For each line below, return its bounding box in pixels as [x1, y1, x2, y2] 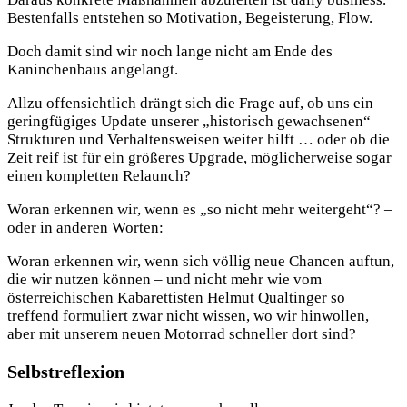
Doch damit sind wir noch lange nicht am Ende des [7, 42, 333, 60]
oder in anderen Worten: [7, 218, 164, 236]
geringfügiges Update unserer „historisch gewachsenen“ [7, 112, 371, 130]
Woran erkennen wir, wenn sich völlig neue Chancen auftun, [7, 252, 394, 270]
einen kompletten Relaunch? [7, 166, 191, 184]
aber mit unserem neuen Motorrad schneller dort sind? [7, 324, 356, 342]
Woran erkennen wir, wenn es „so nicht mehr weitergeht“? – [7, 200, 392, 218]
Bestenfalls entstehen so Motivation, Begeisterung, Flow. [7, 8, 372, 26]
